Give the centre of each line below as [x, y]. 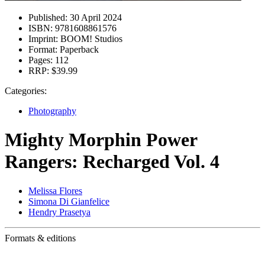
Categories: [26, 91]
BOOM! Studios [90, 39]
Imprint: [43, 39]
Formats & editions [40, 238]
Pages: [41, 60]
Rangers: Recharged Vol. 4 [112, 162]
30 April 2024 [95, 17]
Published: [48, 17]
